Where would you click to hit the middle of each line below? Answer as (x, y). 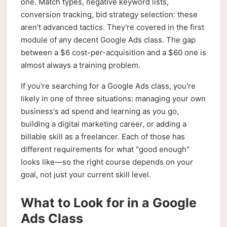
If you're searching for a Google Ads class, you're (108, 86)
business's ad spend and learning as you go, (100, 111)
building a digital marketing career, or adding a (104, 124)
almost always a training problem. (81, 65)
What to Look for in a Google (109, 203)
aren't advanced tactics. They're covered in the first (112, 27)
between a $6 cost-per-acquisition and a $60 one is (113, 52)
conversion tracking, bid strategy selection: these (109, 14)
